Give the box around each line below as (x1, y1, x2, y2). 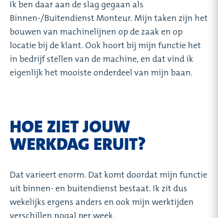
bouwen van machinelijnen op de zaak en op (10, 25, 182, 37)
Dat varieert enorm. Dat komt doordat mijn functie (10, 168, 207, 181)
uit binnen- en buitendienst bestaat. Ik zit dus (10, 182, 187, 194)
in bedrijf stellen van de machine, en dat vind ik (10, 53, 193, 65)
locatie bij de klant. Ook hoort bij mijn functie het (10, 39, 201, 51)
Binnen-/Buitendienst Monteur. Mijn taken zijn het (10, 12, 208, 24)
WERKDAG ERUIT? (10, 132, 146, 156)
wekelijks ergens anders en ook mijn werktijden (10, 196, 194, 208)
